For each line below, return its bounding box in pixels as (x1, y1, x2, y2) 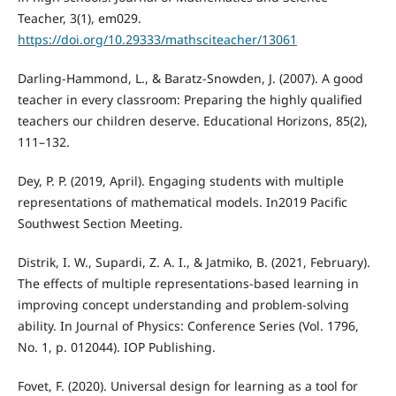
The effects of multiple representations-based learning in (17, 275, 359, 293)
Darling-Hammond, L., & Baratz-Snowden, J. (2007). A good (17, 70, 363, 88)
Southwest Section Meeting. (17, 215, 183, 232)
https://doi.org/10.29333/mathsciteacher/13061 (17, 31, 297, 49)
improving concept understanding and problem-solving (17, 296, 349, 314)
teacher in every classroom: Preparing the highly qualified (17, 91, 362, 109)
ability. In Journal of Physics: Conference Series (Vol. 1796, (17, 317, 359, 335)
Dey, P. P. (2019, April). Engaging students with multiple (17, 172, 344, 190)
